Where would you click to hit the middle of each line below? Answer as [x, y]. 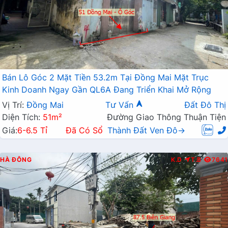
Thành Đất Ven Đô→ [146, 131]
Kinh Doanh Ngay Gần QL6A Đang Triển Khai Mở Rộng [107, 90]
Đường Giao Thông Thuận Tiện [166, 117]
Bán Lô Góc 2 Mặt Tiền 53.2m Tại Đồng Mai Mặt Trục [105, 78]
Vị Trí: [14, 105]
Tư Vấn [120, 105]
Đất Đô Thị [205, 105]
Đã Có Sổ [84, 131]
